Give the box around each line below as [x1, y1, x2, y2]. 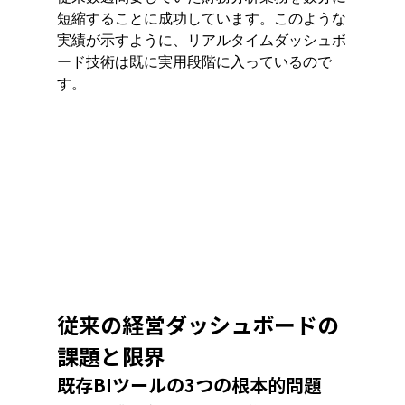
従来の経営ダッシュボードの [56, 314, 339, 336]
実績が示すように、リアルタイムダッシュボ [56, 30, 346, 49]
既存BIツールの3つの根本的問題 [56, 375, 322, 394]
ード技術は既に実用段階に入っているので [56, 52, 332, 71]
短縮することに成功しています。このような [56, 8, 346, 27]
